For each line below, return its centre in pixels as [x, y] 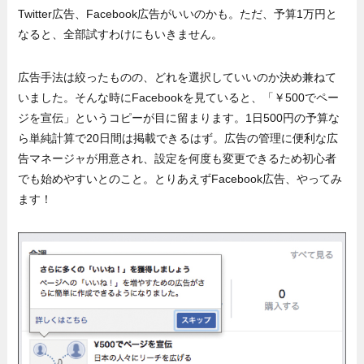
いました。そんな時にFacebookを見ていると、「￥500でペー [179, 98]
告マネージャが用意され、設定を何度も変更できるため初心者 [178, 159]
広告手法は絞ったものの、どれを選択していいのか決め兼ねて [178, 78]
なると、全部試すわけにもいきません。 [121, 35]
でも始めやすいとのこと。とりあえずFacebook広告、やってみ [180, 179]
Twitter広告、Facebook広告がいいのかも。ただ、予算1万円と [178, 14]
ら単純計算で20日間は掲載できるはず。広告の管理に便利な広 [178, 139]
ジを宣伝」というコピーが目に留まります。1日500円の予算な [179, 118]
